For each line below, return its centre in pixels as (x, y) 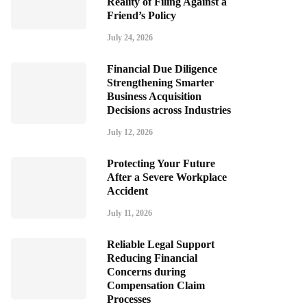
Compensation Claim (156, 285)
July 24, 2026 (130, 38)
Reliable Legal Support (161, 244)
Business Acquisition (154, 96)
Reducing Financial (152, 258)
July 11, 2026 (130, 213)
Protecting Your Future (161, 163)
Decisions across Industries (169, 110)
